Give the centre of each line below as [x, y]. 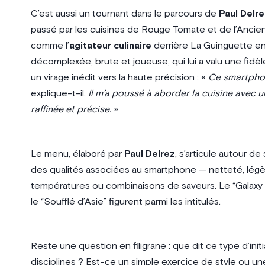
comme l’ [50, 45]
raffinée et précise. [71, 109]
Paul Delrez [149, 153]
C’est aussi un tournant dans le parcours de [125, 13]
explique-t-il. [59, 93]
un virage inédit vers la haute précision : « [119, 77]
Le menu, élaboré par [77, 153]
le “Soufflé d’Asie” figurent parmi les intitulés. [125, 201]
